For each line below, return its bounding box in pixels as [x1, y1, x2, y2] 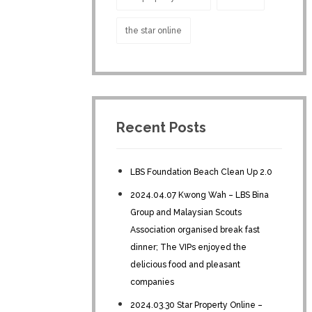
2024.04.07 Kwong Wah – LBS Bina [130, 189, 269, 200]
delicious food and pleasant [130, 259, 240, 270]
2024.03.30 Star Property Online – [130, 299, 263, 310]
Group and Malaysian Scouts [130, 207, 242, 217]
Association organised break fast [130, 224, 260, 235]
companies [130, 276, 174, 287]
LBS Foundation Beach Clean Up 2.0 [130, 166, 272, 177]
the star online [125, 25, 182, 36]
